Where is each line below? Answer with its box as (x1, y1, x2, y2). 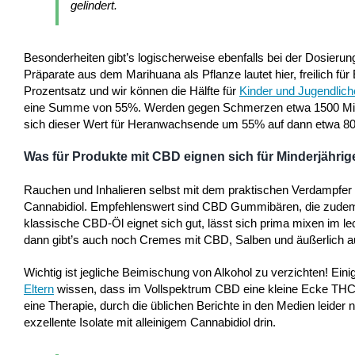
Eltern (24, 282, 54, 296)
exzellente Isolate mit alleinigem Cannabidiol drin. (24, 315, 276, 330)
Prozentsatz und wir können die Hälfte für (24, 83, 239, 97)
